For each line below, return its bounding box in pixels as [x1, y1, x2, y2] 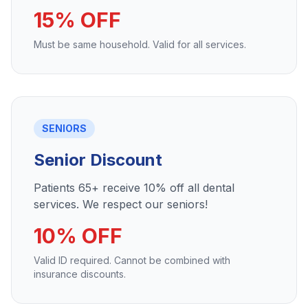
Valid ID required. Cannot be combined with [34, 254, 230, 266]
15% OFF [34, 8, 121, 32]
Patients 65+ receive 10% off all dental [34, 181, 234, 195]
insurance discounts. [34, 268, 126, 280]
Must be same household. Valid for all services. [34, 38, 246, 50]
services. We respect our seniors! [34, 197, 208, 211]
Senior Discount [34, 150, 162, 170]
